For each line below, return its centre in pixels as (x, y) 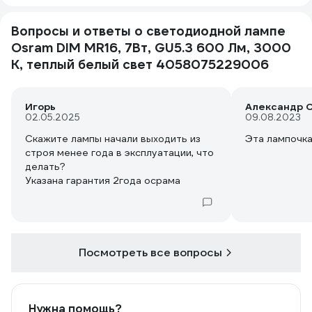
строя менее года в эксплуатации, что (119, 153)
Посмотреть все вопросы (150, 252)
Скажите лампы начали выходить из (113, 139)
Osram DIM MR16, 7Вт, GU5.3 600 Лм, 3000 (151, 48)
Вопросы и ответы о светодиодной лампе (148, 31)
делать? (45, 166)
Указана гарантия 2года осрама (103, 180)
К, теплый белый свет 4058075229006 (140, 64)
